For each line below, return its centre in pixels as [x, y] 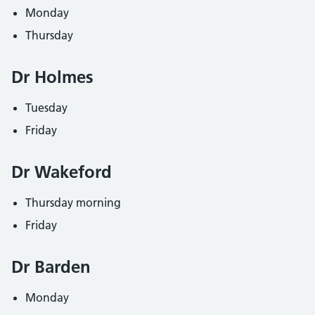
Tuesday [46, 108]
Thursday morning [73, 202]
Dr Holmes [52, 77]
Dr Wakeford [62, 172]
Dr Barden [51, 267]
